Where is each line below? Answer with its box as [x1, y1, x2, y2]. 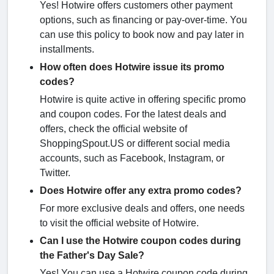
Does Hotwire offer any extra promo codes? [40, 185, 242, 196]
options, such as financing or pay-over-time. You [40, 15, 247, 26]
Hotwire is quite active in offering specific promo [40, 94, 246, 105]
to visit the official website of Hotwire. [40, 218, 199, 229]
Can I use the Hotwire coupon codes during [40, 235, 241, 246]
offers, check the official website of [40, 124, 187, 135]
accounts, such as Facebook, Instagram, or [40, 153, 224, 164]
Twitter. [40, 168, 70, 179]
